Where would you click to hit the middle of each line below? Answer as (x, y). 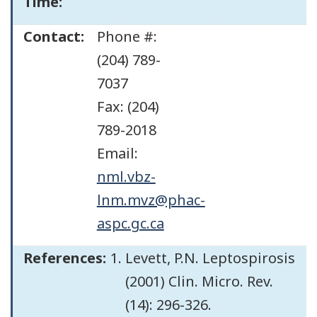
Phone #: (127, 36)
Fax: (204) (128, 106)
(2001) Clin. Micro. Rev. (199, 281)
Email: (117, 153)
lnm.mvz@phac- (151, 200)
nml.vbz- (126, 176)
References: (65, 258)
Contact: (54, 36)
